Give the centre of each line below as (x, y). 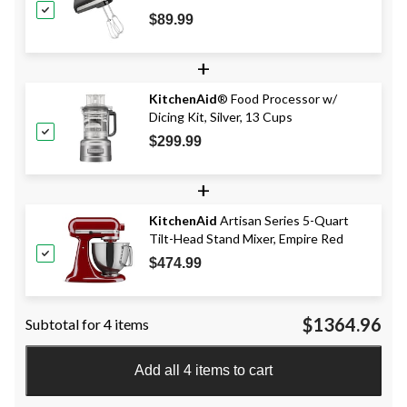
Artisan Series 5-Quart (283, 220)
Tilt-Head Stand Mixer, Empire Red (246, 238)
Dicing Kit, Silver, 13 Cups (221, 116)
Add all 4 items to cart (203, 370)
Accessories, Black (202, 13)
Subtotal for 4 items (87, 323)
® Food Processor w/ (277, 98)
